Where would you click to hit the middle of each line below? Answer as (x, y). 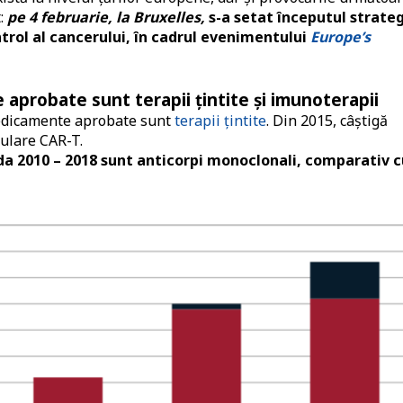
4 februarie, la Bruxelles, (117, 18)
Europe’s (340, 37)
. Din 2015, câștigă (327, 121)
